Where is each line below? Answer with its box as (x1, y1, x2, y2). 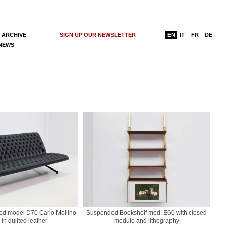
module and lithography (114, 217, 180, 225)
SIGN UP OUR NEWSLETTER (60, 31, 136, 38)
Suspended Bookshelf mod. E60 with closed (86, 209, 207, 217)
